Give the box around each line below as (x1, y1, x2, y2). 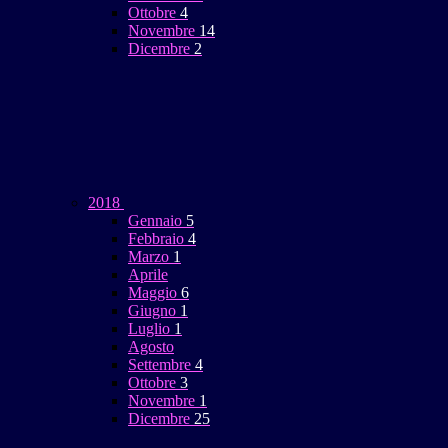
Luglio (128, 320, 174, 338)
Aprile (128, 266, 168, 284)
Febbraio (128, 230, 188, 248)
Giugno (128, 302, 180, 320)
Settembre (128, 356, 195, 374)
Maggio (128, 284, 181, 302)
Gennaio (128, 212, 186, 230)
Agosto (128, 338, 174, 356)
